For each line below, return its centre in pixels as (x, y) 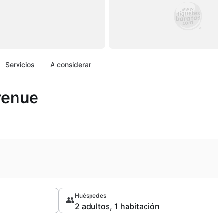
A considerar (71, 64)
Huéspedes (90, 195)
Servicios (20, 64)
